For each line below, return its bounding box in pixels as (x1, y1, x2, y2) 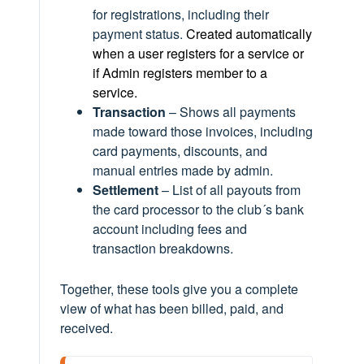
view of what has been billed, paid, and (60, 299, 284, 318)
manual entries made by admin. (93, 161, 273, 180)
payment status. (93, 24, 186, 43)
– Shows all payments (169, 102, 296, 121)
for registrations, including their (93, 5, 269, 24)
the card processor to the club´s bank (93, 200, 304, 219)
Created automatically (186, 24, 312, 43)
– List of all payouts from (162, 180, 301, 199)
